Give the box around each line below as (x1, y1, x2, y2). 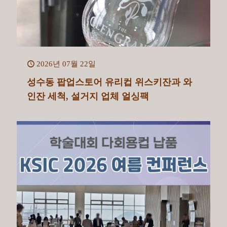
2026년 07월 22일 (36, 60, 96, 68)
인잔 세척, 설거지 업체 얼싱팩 (27, 91, 149, 102)
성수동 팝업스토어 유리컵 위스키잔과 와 (27, 77, 192, 88)
